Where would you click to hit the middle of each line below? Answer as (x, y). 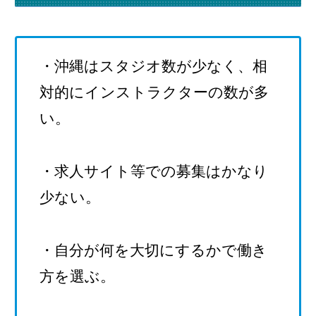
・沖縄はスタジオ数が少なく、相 (153, 66)
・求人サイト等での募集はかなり (153, 171)
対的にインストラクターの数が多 (154, 92)
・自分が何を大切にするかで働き (153, 250)
